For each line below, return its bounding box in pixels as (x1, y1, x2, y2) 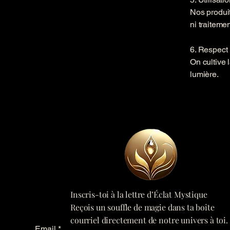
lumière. (190, 69, 219, 79)
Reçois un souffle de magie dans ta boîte (70, 202, 215, 213)
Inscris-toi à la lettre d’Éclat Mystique (70, 189, 207, 200)
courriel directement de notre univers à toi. (70, 215, 228, 225)
